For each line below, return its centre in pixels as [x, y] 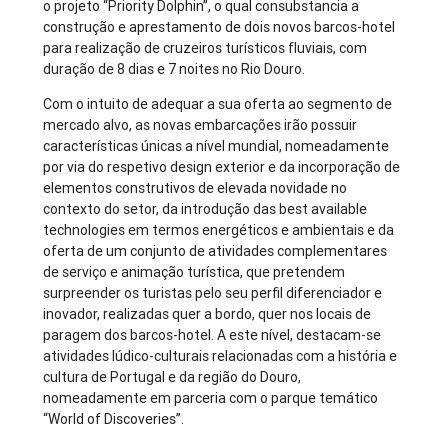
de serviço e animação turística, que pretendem [194, 272]
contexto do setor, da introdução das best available [205, 209]
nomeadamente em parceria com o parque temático [211, 398]
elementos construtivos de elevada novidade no [195, 188]
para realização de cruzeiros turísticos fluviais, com [205, 48]
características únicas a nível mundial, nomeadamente [216, 146]
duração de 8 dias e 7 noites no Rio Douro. [176, 69]
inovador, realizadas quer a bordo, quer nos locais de [207, 314]
